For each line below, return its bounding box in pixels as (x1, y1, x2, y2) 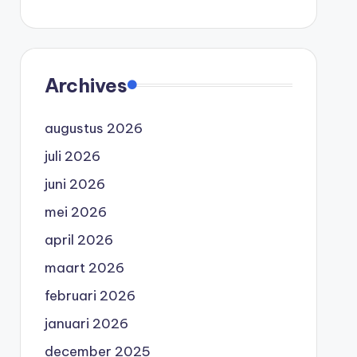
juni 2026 (44, 175, 105, 193)
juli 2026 (44, 147, 100, 165)
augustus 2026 (44, 119, 143, 137)
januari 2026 (44, 314, 128, 332)
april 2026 (44, 230, 113, 249)
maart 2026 (44, 258, 124, 277)
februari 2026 (44, 286, 135, 304)
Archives (44, 73, 127, 97)
